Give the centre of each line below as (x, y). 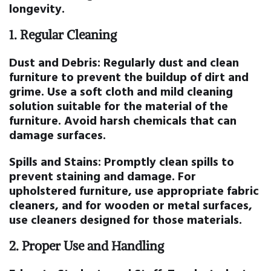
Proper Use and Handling (93, 246)
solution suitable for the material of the (119, 106)
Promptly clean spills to (168, 161)
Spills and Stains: (55, 161)
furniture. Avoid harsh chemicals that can (123, 120)
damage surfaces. (57, 135)
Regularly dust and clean (170, 62)
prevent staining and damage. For (103, 176)
